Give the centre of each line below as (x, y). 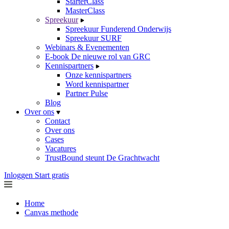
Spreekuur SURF (94, 38)
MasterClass (85, 10)
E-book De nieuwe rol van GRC (98, 56)
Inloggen (18, 175)
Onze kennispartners (98, 75)
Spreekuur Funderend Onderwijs (118, 29)
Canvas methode (51, 212)
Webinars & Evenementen (87, 47)
